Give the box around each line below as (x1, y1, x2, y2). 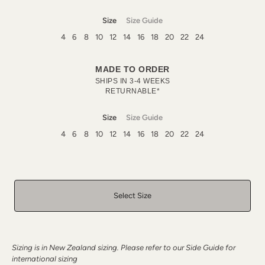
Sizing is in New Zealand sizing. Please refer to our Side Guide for (12, 243, 235, 252)
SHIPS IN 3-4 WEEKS (95, 77, 170, 85)
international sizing (12, 254, 77, 263)
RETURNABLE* (105, 87, 160, 95)
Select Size (114, 190, 151, 200)
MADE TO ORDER (95, 64, 170, 75)
